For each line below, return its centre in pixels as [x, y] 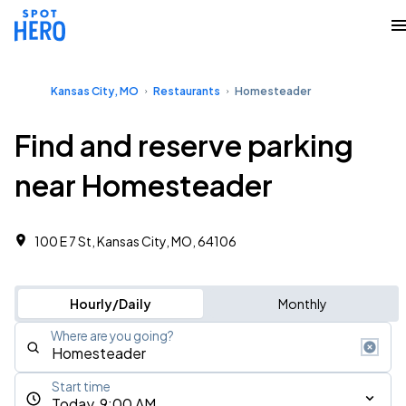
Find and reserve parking [184, 145]
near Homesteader [144, 185]
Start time [81, 387]
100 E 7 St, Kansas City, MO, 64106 [135, 241]
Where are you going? [112, 336]
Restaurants [187, 91]
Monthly [302, 304]
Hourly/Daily [110, 304]
